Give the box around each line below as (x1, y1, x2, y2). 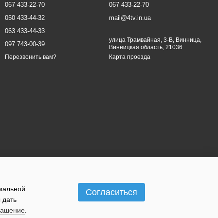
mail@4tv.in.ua (109, 14, 151, 21)
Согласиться (86, 187, 137, 197)
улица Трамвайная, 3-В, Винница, (109, 36, 201, 43)
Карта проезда (109, 54, 150, 60)
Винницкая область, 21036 (109, 44, 182, 51)
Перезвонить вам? (5, 54, 56, 61)
